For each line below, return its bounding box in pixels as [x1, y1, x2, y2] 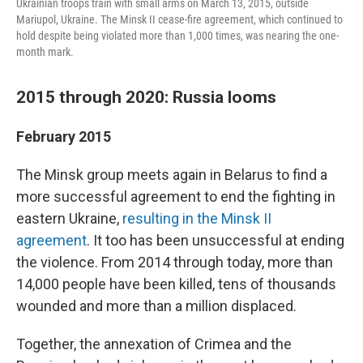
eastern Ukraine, [16, 209, 122, 227]
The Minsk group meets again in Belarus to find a [16, 165, 327, 183]
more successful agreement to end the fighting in [16, 187, 335, 205]
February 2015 [16, 127, 111, 145]
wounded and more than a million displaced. [16, 297, 297, 314]
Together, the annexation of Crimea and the [16, 335, 292, 352]
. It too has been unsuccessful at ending [87, 231, 344, 249]
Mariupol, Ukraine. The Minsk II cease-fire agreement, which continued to [16, 12, 343, 26]
